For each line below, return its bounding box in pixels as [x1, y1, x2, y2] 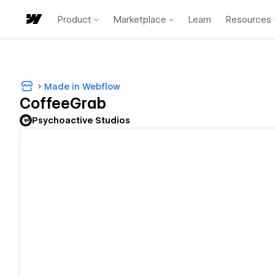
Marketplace [114, 14, 166, 25]
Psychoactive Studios [32, 115, 130, 126]
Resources [226, 14, 271, 25]
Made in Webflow [44, 81, 120, 91]
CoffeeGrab [20, 95, 106, 113]
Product [58, 14, 91, 25]
